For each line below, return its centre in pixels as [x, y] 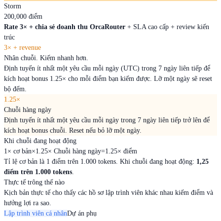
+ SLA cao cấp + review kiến [167, 27]
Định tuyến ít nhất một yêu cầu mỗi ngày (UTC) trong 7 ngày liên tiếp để [107, 69]
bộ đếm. [15, 89]
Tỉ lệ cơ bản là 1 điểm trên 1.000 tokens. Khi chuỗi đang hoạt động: [100, 162]
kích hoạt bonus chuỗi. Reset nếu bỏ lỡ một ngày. [73, 131]
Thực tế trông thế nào [34, 183]
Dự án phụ [82, 214]
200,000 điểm [23, 17]
